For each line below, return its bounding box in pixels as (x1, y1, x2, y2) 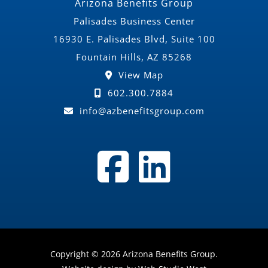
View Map (115, 68, 163, 81)
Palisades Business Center (73, 14, 195, 27)
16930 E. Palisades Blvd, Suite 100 (53, 32, 215, 45)
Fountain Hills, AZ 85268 (76, 50, 192, 63)
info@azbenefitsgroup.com (76, 104, 205, 117)
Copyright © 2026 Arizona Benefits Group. (50, 248, 218, 260)
